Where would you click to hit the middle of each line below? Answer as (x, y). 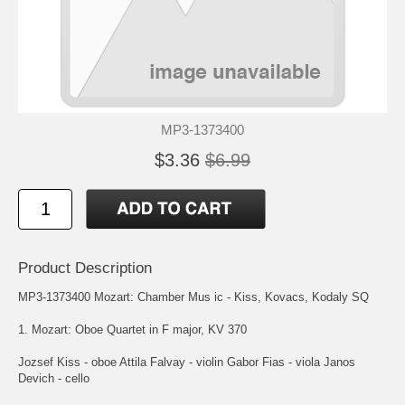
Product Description (85, 268)
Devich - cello (54, 378)
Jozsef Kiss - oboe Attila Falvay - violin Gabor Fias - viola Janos (187, 362)
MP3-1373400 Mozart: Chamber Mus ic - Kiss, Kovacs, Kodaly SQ (193, 297)
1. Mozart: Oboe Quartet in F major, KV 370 (132, 329)
